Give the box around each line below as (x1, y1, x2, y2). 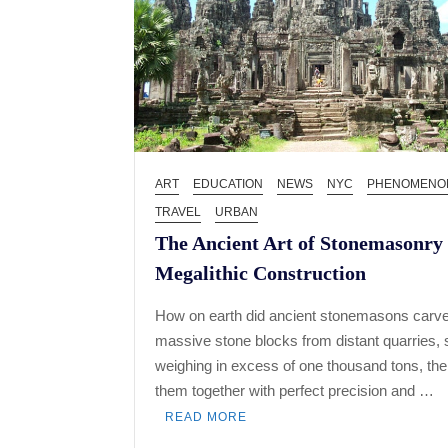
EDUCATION (193, 177, 264, 192)
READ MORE (165, 410, 248, 425)
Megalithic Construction (155, 262, 367, 285)
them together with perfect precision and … (155, 382, 435, 400)
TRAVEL (155, 205, 202, 220)
